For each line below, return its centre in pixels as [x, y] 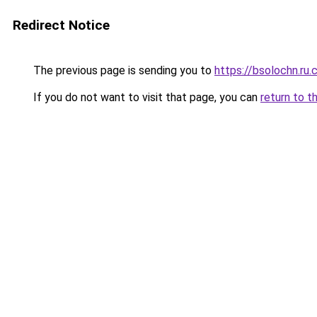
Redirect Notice [61, 25]
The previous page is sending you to [122, 70]
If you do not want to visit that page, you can [145, 97]
